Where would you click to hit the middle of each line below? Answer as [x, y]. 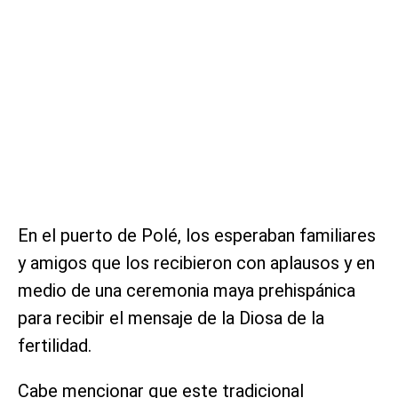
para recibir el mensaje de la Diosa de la [171, 318]
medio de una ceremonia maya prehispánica [187, 291]
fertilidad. [55, 346]
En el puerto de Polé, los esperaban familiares [197, 236]
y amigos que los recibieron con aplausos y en [196, 263]
